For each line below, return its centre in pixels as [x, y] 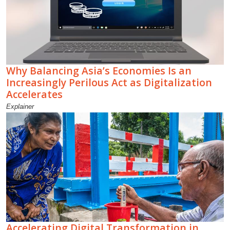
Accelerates [34, 94]
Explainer [20, 106]
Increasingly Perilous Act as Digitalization [109, 82]
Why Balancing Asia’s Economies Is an [99, 70]
